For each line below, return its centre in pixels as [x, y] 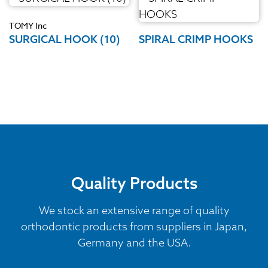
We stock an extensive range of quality [134, 211]
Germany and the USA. [134, 243]
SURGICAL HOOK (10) [65, 39]
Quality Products [134, 183]
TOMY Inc [28, 26]
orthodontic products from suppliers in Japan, [134, 227]
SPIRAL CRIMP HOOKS [196, 39]
